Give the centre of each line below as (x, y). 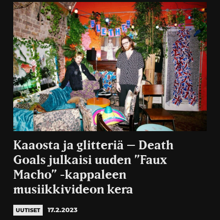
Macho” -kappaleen (69, 175)
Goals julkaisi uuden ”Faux (90, 160)
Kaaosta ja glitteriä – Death (93, 145)
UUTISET (28, 210)
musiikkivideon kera (73, 190)
